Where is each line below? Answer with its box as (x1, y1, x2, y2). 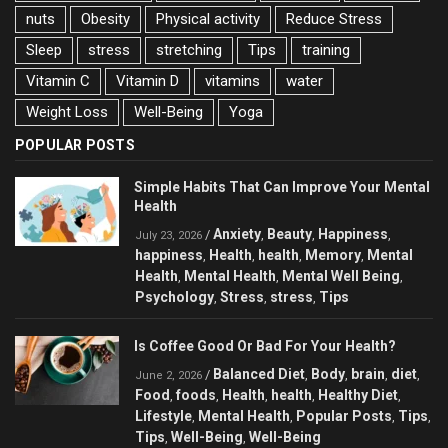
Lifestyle (135, 407, 192, 424)
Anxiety (213, 225, 261, 242)
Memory (305, 246, 361, 263)
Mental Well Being (282, 267, 400, 284)
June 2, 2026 (135, 368, 202, 382)
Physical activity (156, 9, 260, 28)
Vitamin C (26, 71, 90, 90)
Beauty (267, 225, 312, 242)
